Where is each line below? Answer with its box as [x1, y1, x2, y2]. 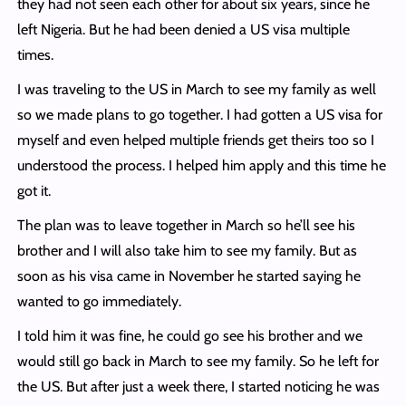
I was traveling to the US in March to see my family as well [16, 81, 376, 99]
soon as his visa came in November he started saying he [16, 267, 361, 285]
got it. [16, 182, 51, 200]
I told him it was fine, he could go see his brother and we [16, 327, 362, 345]
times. [16, 46, 53, 64]
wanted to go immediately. [16, 293, 181, 311]
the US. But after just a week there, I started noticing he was [16, 378, 380, 396]
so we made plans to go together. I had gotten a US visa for [16, 106, 382, 124]
